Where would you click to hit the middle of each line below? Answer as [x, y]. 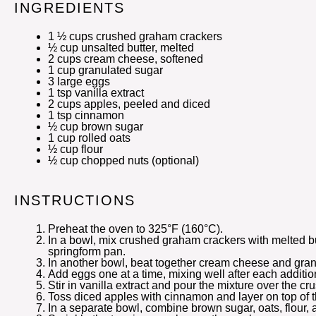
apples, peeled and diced [146, 104]
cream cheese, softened [142, 59]
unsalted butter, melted [136, 48]
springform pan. [87, 251]
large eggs [82, 81]
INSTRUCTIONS [75, 200]
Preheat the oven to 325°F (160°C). [135, 229]
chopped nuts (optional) [139, 160]
